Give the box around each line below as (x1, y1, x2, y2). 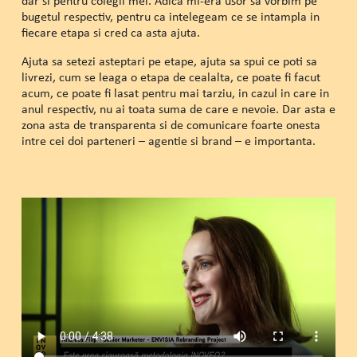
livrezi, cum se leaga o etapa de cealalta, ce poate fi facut (21, 69, 320, 86)
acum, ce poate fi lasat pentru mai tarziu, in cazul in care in (21, 84, 329, 102)
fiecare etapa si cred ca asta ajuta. (21, 24, 200, 41)
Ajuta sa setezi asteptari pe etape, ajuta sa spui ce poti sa (21, 53, 317, 70)
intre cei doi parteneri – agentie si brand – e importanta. (21, 132, 316, 150)
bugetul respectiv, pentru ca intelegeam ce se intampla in (21, 8, 320, 25)
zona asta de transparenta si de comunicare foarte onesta (21, 116, 320, 134)
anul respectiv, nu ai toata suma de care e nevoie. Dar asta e (21, 100, 335, 118)
